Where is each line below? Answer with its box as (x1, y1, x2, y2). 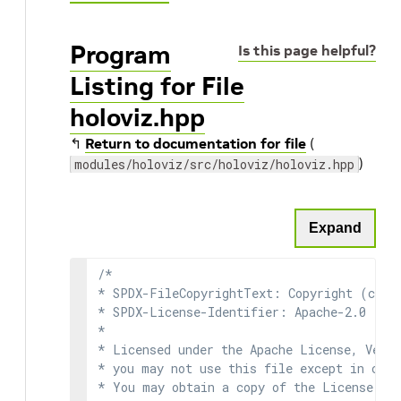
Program (70, 39, 171, 71)
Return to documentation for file (85, 134, 306, 152)
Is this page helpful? (238, 41, 376, 59)
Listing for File (70, 71, 244, 102)
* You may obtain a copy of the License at (98, 379, 395, 396)
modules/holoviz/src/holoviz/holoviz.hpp (74, 156, 354, 173)
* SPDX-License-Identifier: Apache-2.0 (98, 303, 366, 320)
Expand (309, 220, 362, 235)
